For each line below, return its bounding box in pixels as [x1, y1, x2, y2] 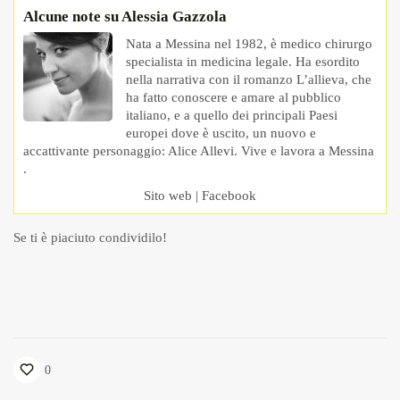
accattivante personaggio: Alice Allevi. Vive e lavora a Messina [23, 144, 374, 159]
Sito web [144, 188, 192, 204]
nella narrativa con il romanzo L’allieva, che [126, 72, 371, 87]
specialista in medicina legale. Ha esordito [126, 54, 360, 70]
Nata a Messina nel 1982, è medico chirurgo [126, 37, 372, 52]
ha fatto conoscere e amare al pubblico [126, 90, 341, 105]
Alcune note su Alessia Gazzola [23, 8, 227, 26]
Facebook [202, 188, 256, 204]
